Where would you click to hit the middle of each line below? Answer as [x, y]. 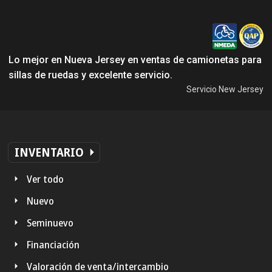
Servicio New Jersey [225, 89]
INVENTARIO [49, 152]
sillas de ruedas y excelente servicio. [90, 75]
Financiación [53, 244]
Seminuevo [50, 222]
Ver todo [45, 178]
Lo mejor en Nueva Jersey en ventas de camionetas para [135, 59]
